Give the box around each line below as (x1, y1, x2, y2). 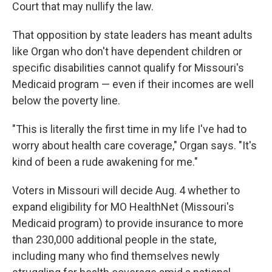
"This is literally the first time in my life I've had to (12, 123, 246, 136)
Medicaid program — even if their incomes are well (12, 78, 254, 91)
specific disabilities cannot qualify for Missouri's (12, 61, 244, 75)
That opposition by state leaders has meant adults (12, 29, 253, 42)
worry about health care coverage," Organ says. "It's (12, 139, 257, 152)
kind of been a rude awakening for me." (12, 155, 198, 169)
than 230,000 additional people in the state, (12, 233, 216, 246)
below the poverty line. (12, 94, 120, 107)
